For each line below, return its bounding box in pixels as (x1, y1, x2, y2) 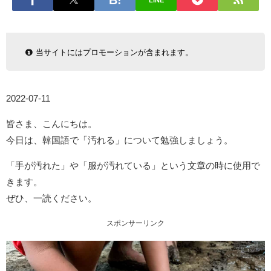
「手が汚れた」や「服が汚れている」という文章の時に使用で (6, 160, 260, 170)
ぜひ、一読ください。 (6, 193, 97, 203)
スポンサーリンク (106, 219, 165, 227)
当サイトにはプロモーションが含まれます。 (35, 48, 193, 56)
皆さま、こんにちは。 (6, 119, 97, 128)
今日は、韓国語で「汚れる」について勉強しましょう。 (6, 135, 233, 145)
